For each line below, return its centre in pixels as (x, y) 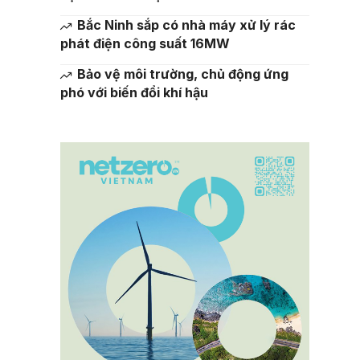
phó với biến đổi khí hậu (134, 92)
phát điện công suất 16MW (145, 43)
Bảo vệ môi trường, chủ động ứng (182, 74)
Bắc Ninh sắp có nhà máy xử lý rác (186, 25)
